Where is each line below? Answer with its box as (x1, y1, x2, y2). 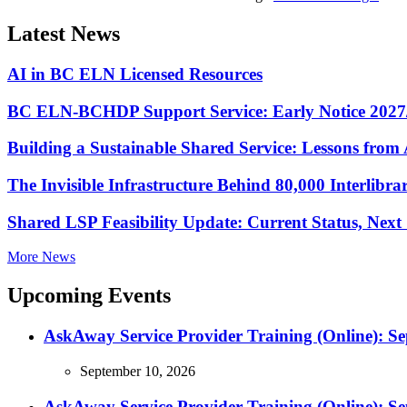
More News (7, 249, 75, 265)
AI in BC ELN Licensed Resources (7, 64, 263, 84)
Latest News (7, 21, 120, 45)
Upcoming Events (7, 283, 171, 308)
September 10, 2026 (80, 362, 195, 379)
